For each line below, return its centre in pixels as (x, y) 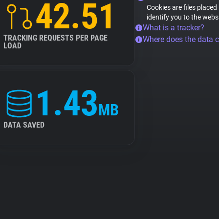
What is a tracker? (174, 28)
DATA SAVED (24, 125)
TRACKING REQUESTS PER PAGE (55, 38)
